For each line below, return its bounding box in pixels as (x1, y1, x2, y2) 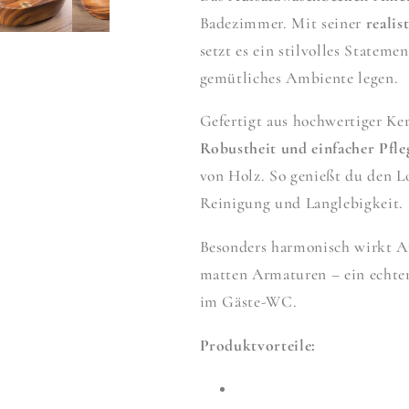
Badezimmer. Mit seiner (199, 13, 366, 33)
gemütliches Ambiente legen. (199, 68, 399, 88)
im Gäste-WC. (199, 292, 298, 312)
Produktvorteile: (199, 335, 317, 355)
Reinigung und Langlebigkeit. (199, 194, 404, 214)
